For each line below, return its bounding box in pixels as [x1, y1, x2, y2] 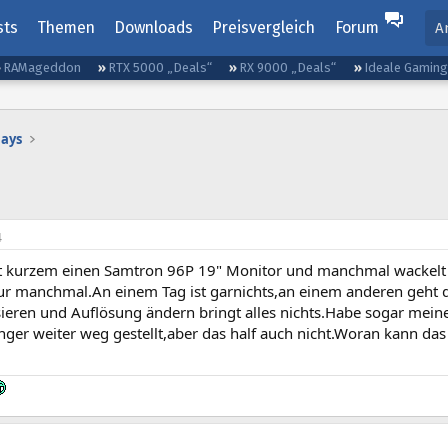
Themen [36, 18, 95, 37]
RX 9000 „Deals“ [239, 60, 337, 75]
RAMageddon [3, 60, 82, 75]
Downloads [114, 18, 194, 37]
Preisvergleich [212, 18, 316, 37]
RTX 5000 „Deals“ [108, 60, 213, 75]
